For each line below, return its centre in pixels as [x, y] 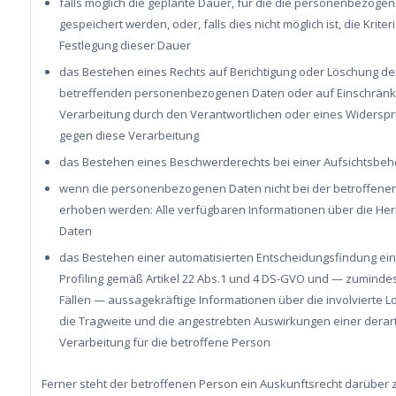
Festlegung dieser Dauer [125, 45]
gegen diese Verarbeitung [129, 135]
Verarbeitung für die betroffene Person [164, 342]
